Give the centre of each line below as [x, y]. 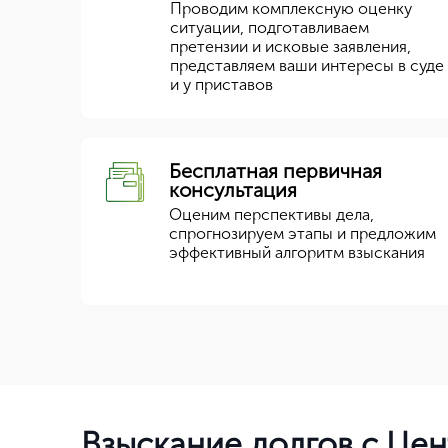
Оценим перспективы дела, [271, 214]
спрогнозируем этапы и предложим [302, 233]
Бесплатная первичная [275, 171]
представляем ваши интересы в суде [307, 65]
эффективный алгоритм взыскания [297, 252]
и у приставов [221, 84]
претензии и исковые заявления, [290, 46]
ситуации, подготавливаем [269, 27]
